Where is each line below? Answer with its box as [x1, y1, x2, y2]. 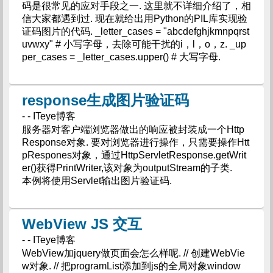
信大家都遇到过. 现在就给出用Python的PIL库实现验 [21, 13, 247, 24]
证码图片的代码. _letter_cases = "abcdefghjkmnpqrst [21, 26, 249, 37]
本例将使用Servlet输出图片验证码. [21, 175, 172, 186]
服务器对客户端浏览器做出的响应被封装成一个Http [21, 124, 244, 135]
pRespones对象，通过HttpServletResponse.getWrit [21, 150, 246, 160]
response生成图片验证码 [21, 92, 189, 108]
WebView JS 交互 [21, 216, 142, 232]
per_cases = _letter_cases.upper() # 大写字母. [21, 52, 221, 62]
